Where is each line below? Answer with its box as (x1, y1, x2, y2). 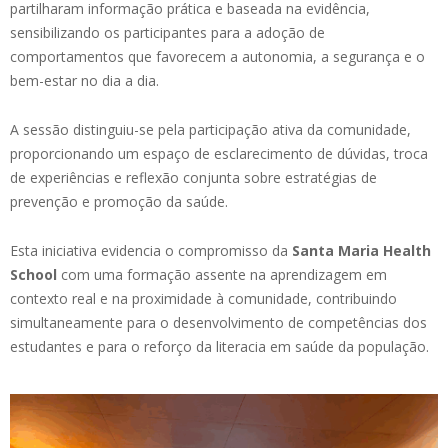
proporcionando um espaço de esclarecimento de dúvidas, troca (10, 143, 428, 163)
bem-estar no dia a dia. (10, 70, 159, 90)
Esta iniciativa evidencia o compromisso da (10, 240, 292, 260)
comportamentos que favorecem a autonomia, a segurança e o (10, 46, 425, 66)
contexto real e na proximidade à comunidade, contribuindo (10, 288, 397, 308)
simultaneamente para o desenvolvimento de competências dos (10, 312, 427, 332)
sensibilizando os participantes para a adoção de (10, 22, 325, 42)
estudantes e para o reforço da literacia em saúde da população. (10, 336, 429, 356)
